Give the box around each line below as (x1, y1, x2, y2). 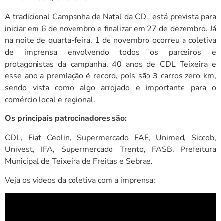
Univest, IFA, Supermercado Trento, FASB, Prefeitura (5, 144, 216, 155)
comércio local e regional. (5, 94, 95, 105)
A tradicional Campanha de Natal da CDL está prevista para (5, 11, 216, 22)
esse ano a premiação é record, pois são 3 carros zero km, (5, 70, 216, 81)
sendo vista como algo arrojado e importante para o (5, 82, 216, 93)
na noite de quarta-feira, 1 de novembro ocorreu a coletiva (5, 35, 216, 46)
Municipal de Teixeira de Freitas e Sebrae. (5, 155, 153, 167)
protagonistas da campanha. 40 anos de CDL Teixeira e (5, 58, 216, 70)
